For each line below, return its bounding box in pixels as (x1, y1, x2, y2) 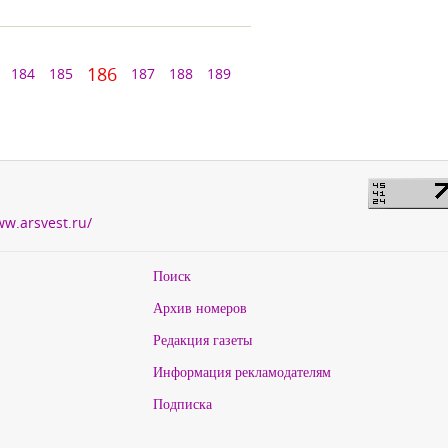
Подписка (152, 394, 212, 413)
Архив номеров (152, 298, 247, 317)
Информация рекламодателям (152, 362, 331, 381)
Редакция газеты (152, 330, 252, 349)
